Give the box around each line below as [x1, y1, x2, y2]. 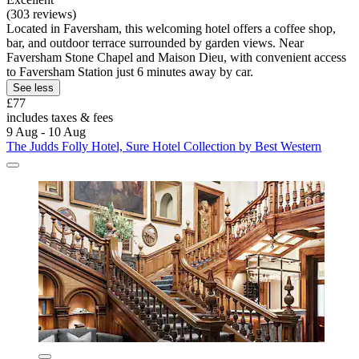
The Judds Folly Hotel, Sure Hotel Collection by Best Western [6, 139, 321, 154]
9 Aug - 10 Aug [6, 125, 86, 139]
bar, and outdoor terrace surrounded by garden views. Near [6, 36, 304, 50]
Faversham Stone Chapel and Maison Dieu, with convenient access [6, 50, 346, 65]
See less [13, 82, 54, 95]
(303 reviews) [6, 7, 76, 22]
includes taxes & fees [6, 111, 113, 125]
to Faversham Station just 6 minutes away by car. [6, 65, 253, 79]
